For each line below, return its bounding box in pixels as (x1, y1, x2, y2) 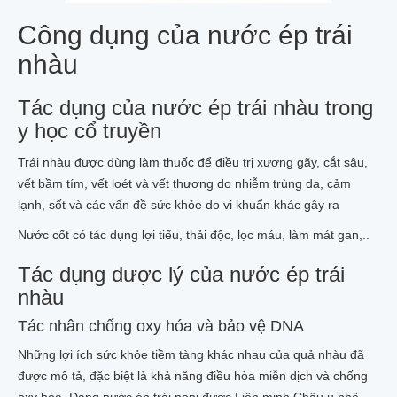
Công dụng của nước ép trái (18, 20, 353, 50)
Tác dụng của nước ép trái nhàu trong (18, 96, 373, 120)
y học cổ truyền (18, 119, 161, 143)
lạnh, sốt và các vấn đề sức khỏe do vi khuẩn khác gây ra (18, 198, 339, 212)
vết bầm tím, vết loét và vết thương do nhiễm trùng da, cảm (18, 176, 351, 191)
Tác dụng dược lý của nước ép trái (18, 262, 345, 286)
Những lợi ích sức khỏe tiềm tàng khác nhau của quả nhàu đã (18, 347, 364, 362)
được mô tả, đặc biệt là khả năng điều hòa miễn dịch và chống (18, 369, 368, 383)
